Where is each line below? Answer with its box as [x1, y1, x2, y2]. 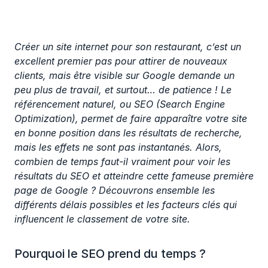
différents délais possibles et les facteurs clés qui [14, 199, 237, 211]
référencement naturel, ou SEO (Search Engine [14, 98, 225, 110]
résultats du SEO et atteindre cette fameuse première [14, 170, 254, 182]
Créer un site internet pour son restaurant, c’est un [14, 41, 241, 53]
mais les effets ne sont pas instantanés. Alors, [14, 141, 222, 153]
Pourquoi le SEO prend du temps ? [14, 246, 206, 261]
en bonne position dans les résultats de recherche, [14, 127, 242, 139]
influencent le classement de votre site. [14, 213, 190, 225]
